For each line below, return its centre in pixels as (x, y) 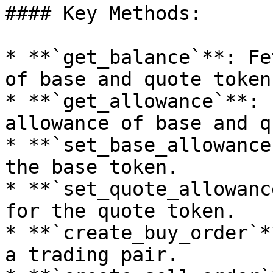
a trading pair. (92, 255)
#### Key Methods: (103, 13)
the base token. (92, 167)
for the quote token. (121, 211)
